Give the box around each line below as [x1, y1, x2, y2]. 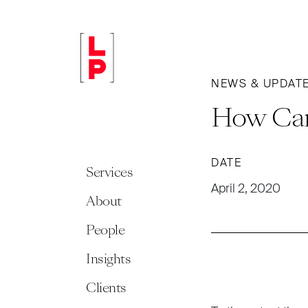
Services [86, 163, 133, 181]
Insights [86, 250, 131, 268]
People [86, 221, 124, 239]
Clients [86, 278, 126, 297]
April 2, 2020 [211, 180, 280, 197]
